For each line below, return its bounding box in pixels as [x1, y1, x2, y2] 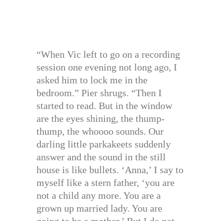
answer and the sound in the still [37, 151, 166, 162]
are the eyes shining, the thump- [37, 112, 165, 124]
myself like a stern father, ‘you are [37, 177, 175, 188]
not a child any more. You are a [37, 189, 161, 201]
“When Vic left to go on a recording [37, 48, 180, 60]
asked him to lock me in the [37, 74, 147, 85]
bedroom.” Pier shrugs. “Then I [37, 87, 162, 98]
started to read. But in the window [37, 100, 172, 111]
